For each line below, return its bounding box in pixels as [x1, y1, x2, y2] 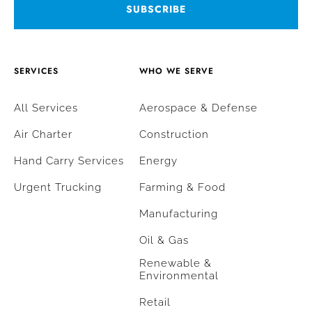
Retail [139, 295, 171, 309]
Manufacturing [139, 207, 218, 220]
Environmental [139, 269, 219, 282]
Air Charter [14, 127, 72, 141]
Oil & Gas [139, 233, 189, 247]
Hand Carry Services [14, 154, 124, 167]
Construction [139, 127, 209, 141]
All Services [14, 101, 78, 114]
